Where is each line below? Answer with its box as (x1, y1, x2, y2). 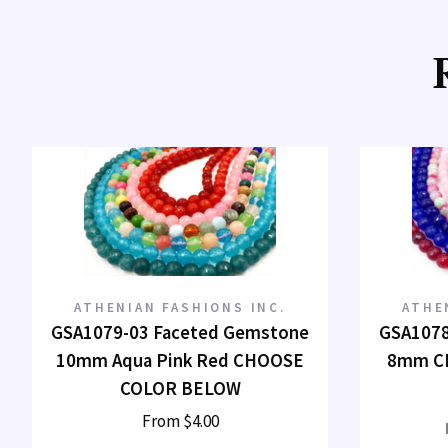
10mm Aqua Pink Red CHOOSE (56, 349, 304, 373)
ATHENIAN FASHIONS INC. (74, 299, 286, 317)
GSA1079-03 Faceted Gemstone (51, 321, 309, 345)
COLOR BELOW (119, 377, 241, 401)
